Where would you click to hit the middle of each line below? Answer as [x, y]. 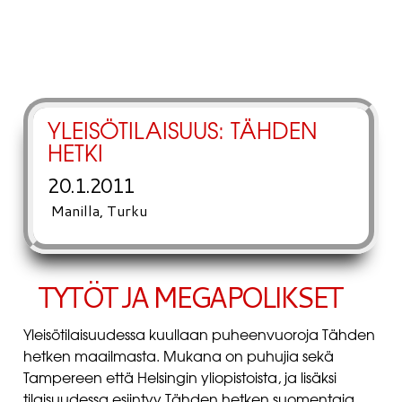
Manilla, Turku [100, 211]
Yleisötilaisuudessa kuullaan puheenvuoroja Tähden [199, 336]
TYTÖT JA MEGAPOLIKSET [190, 297]
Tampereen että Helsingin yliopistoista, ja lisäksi [180, 380]
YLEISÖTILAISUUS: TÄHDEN [183, 133]
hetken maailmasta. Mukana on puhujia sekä [179, 358]
